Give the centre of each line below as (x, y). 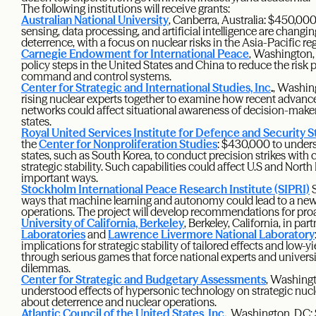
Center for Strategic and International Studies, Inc (146, 88)
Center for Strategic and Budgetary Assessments (144, 280)
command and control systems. (96, 77)
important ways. (60, 178)
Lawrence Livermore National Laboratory (211, 235)
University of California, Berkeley (103, 223)
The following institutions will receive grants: (126, 9)
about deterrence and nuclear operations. (119, 302)
